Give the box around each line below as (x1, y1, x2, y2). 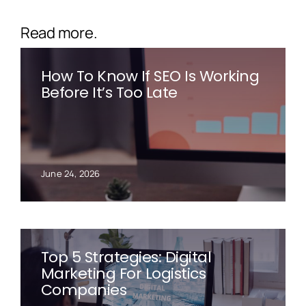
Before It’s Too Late (40, 82, 178, 104)
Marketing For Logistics (40, 263, 206, 285)
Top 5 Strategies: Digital (40, 247, 212, 268)
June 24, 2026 (40, 167, 100, 180)
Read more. (20, 23, 98, 44)
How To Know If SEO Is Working (40, 66, 260, 87)
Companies (40, 279, 127, 301)
